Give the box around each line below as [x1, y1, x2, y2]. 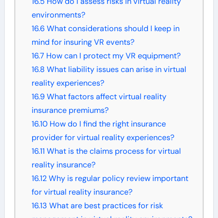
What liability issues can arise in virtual [44, 64, 186, 74]
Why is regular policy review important [46, 173, 188, 183]
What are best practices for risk [47, 200, 163, 211]
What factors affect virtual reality [44, 91, 166, 102]
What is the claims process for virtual [44, 145, 181, 156]
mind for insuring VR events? [31, 36, 134, 47]
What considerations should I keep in [44, 23, 180, 34]
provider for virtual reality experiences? [31, 132, 174, 143]
